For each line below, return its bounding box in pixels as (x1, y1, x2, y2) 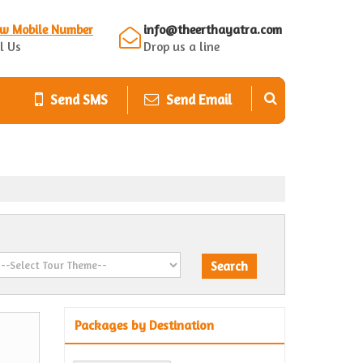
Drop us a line (143, 39, 220, 54)
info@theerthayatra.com (143, 22, 282, 37)
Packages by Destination (75, 317, 214, 333)
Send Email (166, 91, 232, 108)
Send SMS (50, 91, 108, 108)
